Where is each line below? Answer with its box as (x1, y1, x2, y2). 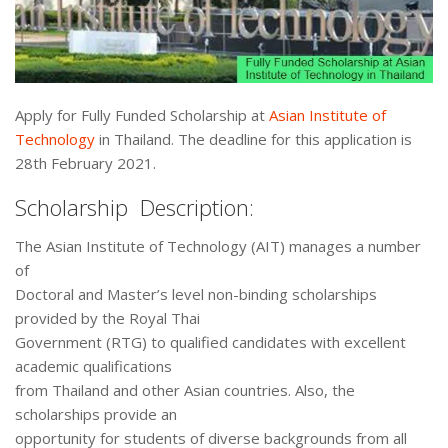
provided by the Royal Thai (15, 308, 200, 329)
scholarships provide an (15, 404, 177, 425)
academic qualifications (15, 356, 172, 377)
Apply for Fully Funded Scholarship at (15, 105, 269, 126)
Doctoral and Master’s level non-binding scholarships (15, 284, 377, 305)
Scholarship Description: (15, 192, 254, 223)
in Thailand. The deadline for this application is (95, 129, 412, 150)
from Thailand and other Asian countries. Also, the (15, 380, 355, 401)
